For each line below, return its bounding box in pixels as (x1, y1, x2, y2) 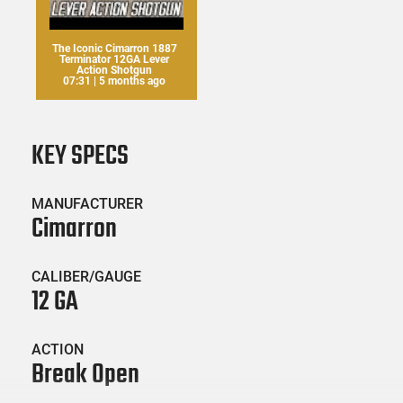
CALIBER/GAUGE (31, 268, 141, 286)
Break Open (31, 354, 139, 397)
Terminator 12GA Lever (59, 53, 169, 67)
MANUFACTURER (31, 195, 143, 213)
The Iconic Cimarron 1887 (51, 42, 177, 56)
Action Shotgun (76, 64, 152, 77)
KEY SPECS (31, 136, 129, 178)
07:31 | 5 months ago (63, 75, 166, 88)
